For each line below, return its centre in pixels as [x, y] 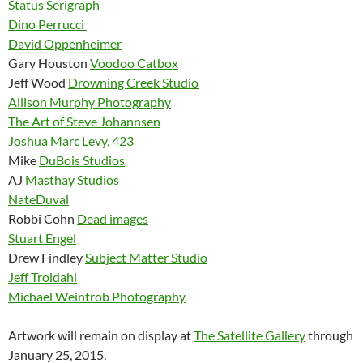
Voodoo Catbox [134, 63]
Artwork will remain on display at [101, 335]
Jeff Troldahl [43, 277]
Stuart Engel [42, 238]
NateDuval [38, 199]
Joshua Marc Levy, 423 [71, 141]
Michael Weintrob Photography [97, 297]
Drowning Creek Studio [133, 83]
